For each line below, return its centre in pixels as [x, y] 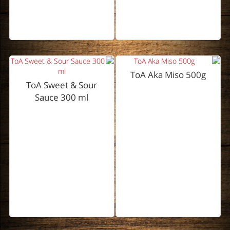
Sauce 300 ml [62, 98]
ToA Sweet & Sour [62, 85]
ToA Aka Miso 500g [168, 75]
